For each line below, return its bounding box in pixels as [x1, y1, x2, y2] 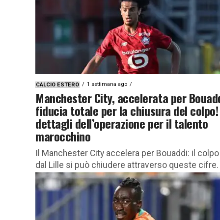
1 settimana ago [87, 81, 127, 87]
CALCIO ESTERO [36, 81, 79, 88]
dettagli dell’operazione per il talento [35, 114, 208, 132]
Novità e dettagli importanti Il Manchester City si [35, 171, 218, 182]
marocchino [35, 127, 91, 145]
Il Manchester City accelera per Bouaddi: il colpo [35, 148, 219, 158]
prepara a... [35, 183, 77, 193]
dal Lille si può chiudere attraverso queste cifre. [35, 160, 219, 170]
